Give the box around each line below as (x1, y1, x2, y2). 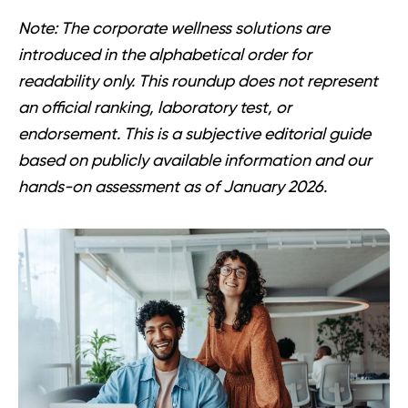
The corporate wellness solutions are (57, 21, 330, 37)
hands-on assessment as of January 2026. (18, 179, 327, 196)
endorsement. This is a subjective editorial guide (18, 127, 371, 143)
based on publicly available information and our (18, 153, 372, 169)
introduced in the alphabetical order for (18, 47, 311, 64)
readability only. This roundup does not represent (18, 74, 378, 90)
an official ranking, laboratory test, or (18, 100, 291, 117)
